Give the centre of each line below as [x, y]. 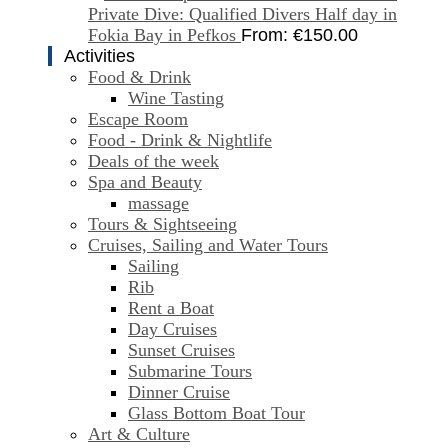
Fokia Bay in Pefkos [162, 35]
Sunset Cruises [181, 350]
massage [158, 203]
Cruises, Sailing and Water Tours [208, 245]
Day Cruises [172, 329]
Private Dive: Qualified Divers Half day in [242, 14]
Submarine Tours [190, 371]
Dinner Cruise [179, 392]
